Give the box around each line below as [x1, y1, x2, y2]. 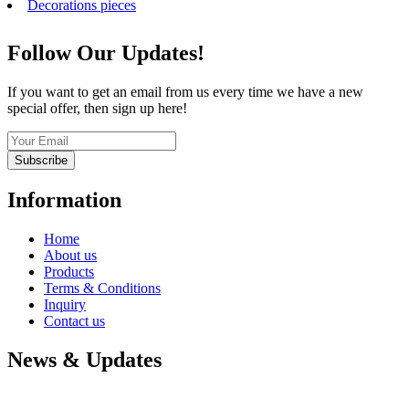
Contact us [44, 313, 105, 330]
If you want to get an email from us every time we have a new [7, 84, 363, 100]
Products [44, 264, 94, 280]
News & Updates [7, 348, 162, 372]
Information [7, 188, 121, 213]
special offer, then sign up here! [7, 100, 187, 117]
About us [44, 247, 97, 264]
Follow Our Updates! [7, 41, 204, 66]
